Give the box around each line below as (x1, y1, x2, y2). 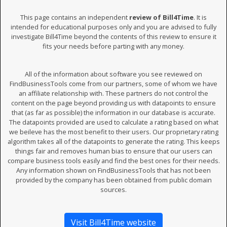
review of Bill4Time (129, 13, 194, 22)
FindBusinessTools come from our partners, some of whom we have (10, 79, 217, 88)
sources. (100, 185, 127, 194)
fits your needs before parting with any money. (43, 42, 184, 51)
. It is (194, 13, 207, 22)
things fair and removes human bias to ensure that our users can (15, 146, 212, 156)
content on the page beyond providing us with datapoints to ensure (11, 98, 216, 107)
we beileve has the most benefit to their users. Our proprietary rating (9, 127, 218, 136)
